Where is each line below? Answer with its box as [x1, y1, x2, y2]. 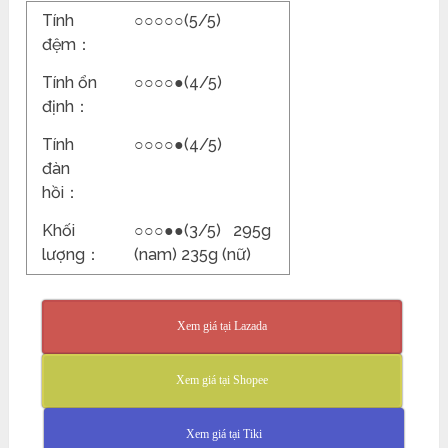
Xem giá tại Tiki [185, 427, 262, 442]
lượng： [42, 245, 102, 265]
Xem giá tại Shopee [175, 373, 268, 388]
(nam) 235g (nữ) [134, 245, 252, 265]
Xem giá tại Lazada [176, 319, 267, 334]
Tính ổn [42, 73, 98, 93]
